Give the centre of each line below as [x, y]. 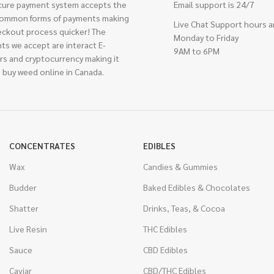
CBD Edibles [165, 250]
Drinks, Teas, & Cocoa [184, 208]
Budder [23, 187]
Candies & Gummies [180, 166]
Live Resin [28, 229]
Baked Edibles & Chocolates [196, 187]
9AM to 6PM [196, 51]
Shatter [24, 208]
